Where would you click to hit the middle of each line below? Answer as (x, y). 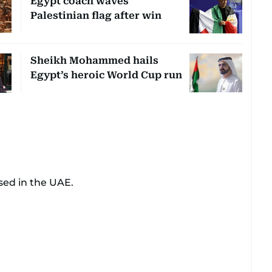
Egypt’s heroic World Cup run (106, 75)
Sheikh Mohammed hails (94, 60)
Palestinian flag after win (96, 15)
